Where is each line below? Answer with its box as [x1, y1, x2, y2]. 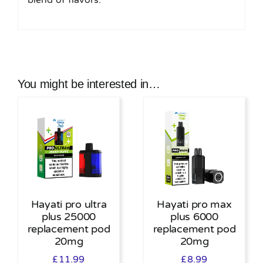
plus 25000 [41, 210, 96, 224]
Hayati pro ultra [31, 198, 107, 211]
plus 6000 [170, 210, 218, 224]
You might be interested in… [17, 77, 160, 90]
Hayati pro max [157, 198, 232, 211]
